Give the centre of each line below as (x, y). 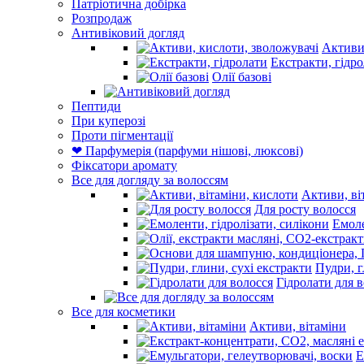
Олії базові (242, 77)
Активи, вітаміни (298, 326)
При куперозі (108, 121)
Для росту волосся (305, 209)
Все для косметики (123, 312)
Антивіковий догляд (128, 33)
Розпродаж (102, 18)
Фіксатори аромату (124, 165)
